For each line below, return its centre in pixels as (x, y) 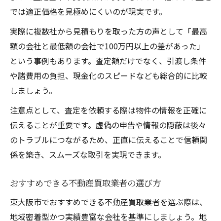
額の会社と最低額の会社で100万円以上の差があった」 (107, 46)
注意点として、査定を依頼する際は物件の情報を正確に (108, 110)
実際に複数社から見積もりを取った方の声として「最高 (109, 31)
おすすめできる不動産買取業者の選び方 (85, 183)
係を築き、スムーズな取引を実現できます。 (88, 154)
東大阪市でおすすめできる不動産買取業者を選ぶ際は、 (109, 202)
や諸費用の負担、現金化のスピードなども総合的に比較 (109, 75)
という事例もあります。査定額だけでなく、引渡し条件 (108, 60)
